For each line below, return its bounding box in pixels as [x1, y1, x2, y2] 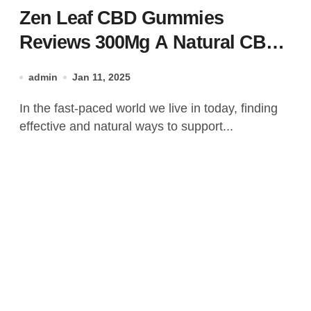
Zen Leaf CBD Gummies [19, 8, 224, 28]
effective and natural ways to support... [19, 119, 233, 133]
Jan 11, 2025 [72, 72, 131, 83]
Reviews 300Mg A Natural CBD [19, 32, 155, 53]
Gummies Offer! [19, 56, 153, 77]
